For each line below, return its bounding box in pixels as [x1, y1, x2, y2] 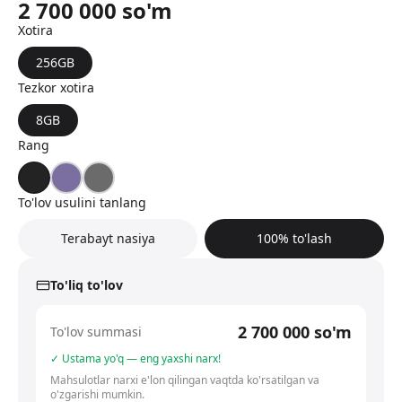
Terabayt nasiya [60, 230, 155, 248]
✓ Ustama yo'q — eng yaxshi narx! [50, 351, 221, 367]
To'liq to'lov [50, 276, 123, 294]
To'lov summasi [50, 323, 142, 341]
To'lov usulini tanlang [18, 194, 146, 212]
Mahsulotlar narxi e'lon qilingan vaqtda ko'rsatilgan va [50, 372, 319, 389]
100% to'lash [257, 230, 332, 248]
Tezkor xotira [18, 79, 94, 97]
